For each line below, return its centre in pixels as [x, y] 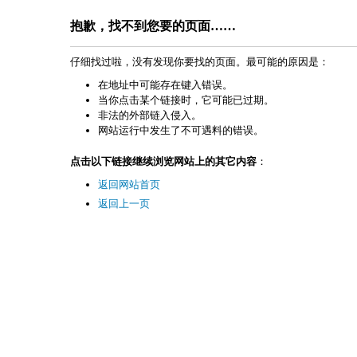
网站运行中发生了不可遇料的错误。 [181, 130]
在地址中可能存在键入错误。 [165, 85]
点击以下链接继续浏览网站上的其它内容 [163, 161]
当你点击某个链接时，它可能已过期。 [186, 100]
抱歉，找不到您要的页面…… [153, 26]
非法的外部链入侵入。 [150, 115]
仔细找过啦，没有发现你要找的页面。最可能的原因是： [200, 62]
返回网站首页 [129, 184]
